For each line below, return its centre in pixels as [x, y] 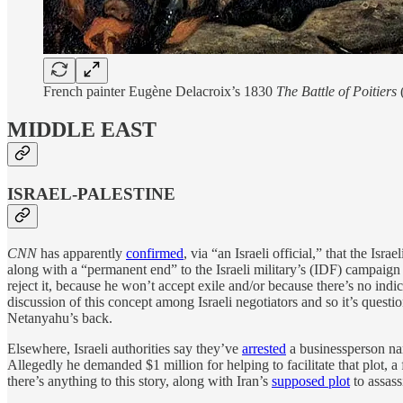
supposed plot [311, 381]
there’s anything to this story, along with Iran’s [139, 381]
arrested [264, 348]
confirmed [155, 253]
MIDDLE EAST [82, 130]
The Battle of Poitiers [336, 92]
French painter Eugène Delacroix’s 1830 [160, 92]
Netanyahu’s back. [60, 318]
